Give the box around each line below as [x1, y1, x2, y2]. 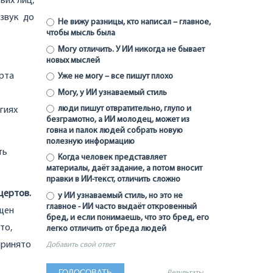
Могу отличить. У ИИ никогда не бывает [55, 44, 205, 54]
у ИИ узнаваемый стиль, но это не [55, 191, 183, 200]
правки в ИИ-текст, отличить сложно [46, 175, 180, 185]
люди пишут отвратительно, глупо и [55, 104, 191, 113]
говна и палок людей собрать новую [46, 126, 183, 135]
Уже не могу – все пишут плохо [55, 72, 173, 82]
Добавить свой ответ [46, 241, 115, 249]
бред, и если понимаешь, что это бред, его [46, 213, 209, 222]
